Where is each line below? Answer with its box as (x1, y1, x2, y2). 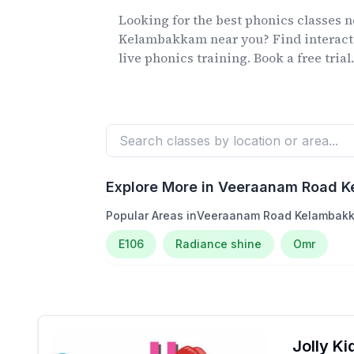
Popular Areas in (106, 209, 198, 222)
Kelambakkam (119, 30, 208, 47)
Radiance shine (175, 237, 262, 250)
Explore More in (106, 179, 219, 195)
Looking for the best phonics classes (119, 11, 342, 28)
